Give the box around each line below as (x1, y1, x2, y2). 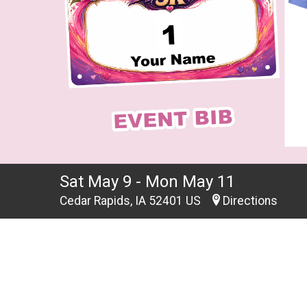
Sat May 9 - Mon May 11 (60, 172, 235, 191)
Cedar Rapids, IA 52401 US (60, 194, 204, 208)
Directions (223, 194, 278, 208)
